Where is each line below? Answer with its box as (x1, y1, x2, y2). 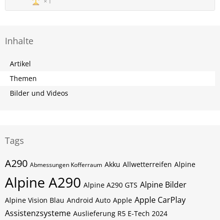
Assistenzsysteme (5, 208, 71, 219)
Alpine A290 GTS (83, 180, 137, 190)
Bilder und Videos (10, 88, 68, 98)
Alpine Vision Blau (5, 195, 64, 205)
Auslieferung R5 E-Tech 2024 (73, 209, 167, 218)
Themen (10, 74, 37, 83)
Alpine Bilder (140, 179, 187, 190)
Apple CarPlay (135, 194, 186, 205)
